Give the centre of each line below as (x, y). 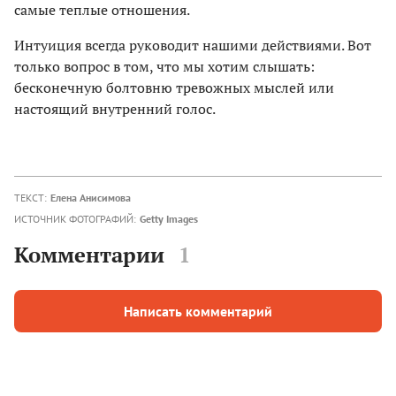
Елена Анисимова (91, 197)
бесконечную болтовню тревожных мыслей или (174, 87)
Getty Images (169, 218)
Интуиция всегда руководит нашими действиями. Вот (193, 45)
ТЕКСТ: (30, 197)
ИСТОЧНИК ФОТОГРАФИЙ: (75, 218)
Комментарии (89, 255)
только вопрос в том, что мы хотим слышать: (164, 66)
